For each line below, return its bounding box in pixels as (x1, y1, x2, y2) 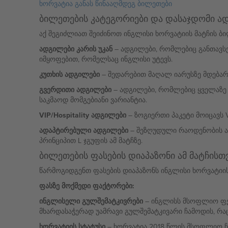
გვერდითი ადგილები (39, 84, 111, 95)
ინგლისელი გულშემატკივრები (39, 196, 143, 206)
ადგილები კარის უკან (39, 44, 112, 54)
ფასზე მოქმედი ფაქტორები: (39, 181, 134, 191)
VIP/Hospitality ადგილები (39, 110, 126, 120)
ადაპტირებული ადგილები (39, 125, 128, 135)
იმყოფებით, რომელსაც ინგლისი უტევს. (39, 54, 173, 64)
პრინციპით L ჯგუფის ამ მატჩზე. (39, 135, 142, 146)
